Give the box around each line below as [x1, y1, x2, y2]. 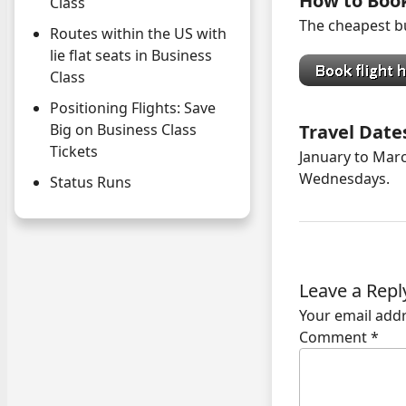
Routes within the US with [50, 24, 227, 44]
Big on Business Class [50, 120, 197, 140]
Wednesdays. [299, 168, 390, 188]
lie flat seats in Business [50, 45, 212, 66]
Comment [299, 326, 371, 347]
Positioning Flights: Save [50, 98, 216, 119]
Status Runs [50, 172, 131, 193]
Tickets [50, 141, 98, 162]
